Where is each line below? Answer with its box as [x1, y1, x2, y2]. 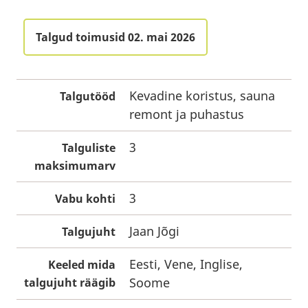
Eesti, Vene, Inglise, [129, 256, 243, 272]
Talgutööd [60, 89, 115, 104]
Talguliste [62, 140, 115, 155]
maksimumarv [34, 158, 115, 173]
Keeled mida [48, 257, 115, 272]
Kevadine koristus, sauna [129, 87, 275, 104]
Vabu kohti [55, 191, 115, 206]
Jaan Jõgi [129, 223, 179, 239]
